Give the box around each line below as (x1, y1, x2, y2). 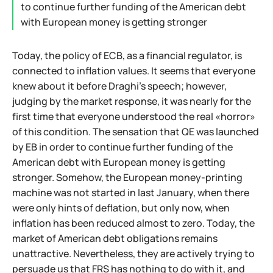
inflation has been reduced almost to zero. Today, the (12, 216, 255, 230)
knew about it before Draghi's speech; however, (12, 79, 227, 93)
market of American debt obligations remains (12, 232, 218, 245)
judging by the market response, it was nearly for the (12, 94, 251, 108)
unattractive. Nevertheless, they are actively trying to (12, 247, 255, 260)
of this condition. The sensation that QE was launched (12, 125, 259, 138)
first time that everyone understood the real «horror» (12, 110, 255, 123)
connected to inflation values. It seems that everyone (12, 64, 255, 77)
